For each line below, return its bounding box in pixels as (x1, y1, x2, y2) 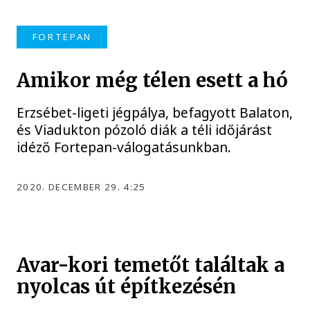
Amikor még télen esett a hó (17, 68, 289, 93)
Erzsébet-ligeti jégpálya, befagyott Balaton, (17, 102, 293, 122)
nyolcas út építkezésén (17, 274, 237, 299)
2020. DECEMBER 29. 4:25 (17, 180, 146, 193)
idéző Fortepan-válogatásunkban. (17, 137, 232, 156)
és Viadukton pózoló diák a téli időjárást (17, 120, 273, 139)
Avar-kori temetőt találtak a (17, 253, 285, 277)
